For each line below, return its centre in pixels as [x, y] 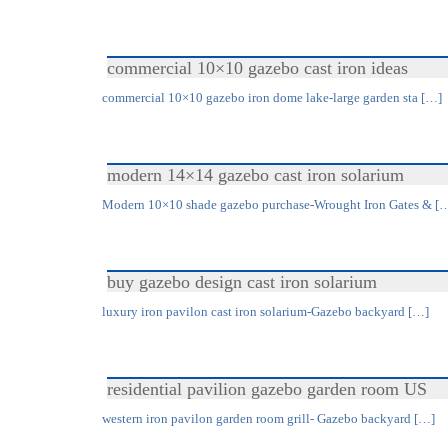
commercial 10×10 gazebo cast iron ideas [257, 68]
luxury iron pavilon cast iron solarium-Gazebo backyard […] [265, 311]
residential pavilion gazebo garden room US [267, 389]
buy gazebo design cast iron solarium [242, 282]
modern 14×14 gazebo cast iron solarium [255, 175]
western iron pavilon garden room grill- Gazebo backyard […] [268, 418]
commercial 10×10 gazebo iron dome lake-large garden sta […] [272, 97]
